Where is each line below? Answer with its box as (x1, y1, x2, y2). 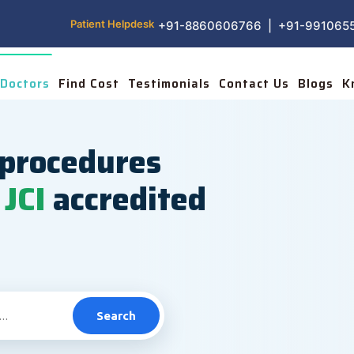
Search (96, 309, 136, 322)
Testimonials (128, 74, 210, 93)
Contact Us (219, 74, 289, 93)
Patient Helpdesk (70, 17, 155, 30)
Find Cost (58, 74, 119, 93)
